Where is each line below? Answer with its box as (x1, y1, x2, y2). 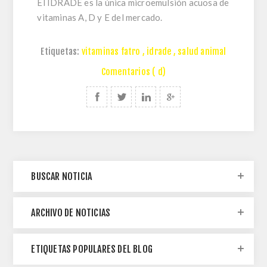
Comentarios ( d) (101, 66, 166, 78)
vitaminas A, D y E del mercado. (37, 11, 163, 23)
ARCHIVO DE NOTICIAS (31, 207, 111, 219)
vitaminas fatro (81, 46, 141, 58)
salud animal (178, 46, 226, 58)
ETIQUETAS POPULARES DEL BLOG (31, 243, 153, 256)
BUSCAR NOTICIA (31, 170, 92, 183)
